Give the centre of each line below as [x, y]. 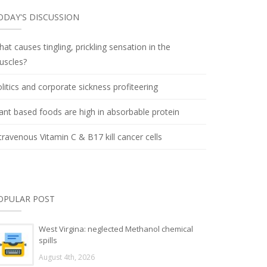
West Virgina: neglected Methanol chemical [116, 229]
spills [48, 240]
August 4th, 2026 [67, 257]
